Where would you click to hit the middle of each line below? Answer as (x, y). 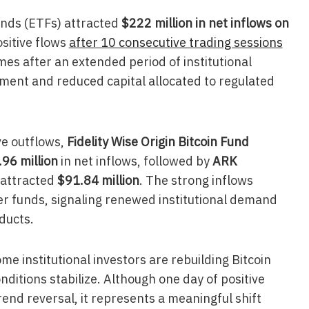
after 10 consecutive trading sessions (176, 42)
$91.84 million (98, 180)
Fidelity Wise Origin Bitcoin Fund (158, 141)
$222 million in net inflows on (205, 23)
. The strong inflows (196, 180)
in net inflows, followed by (135, 161)
